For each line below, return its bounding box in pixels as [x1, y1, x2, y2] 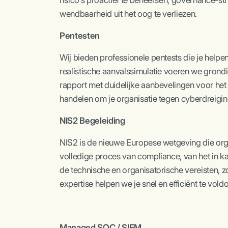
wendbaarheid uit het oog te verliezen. [60, 9, 197, 19]
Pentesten [60, 31, 100, 41]
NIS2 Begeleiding [60, 116, 125, 126]
